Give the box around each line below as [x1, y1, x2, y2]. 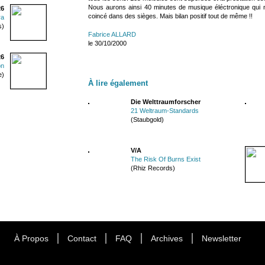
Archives [151, 234, 183, 243]
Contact [67, 234, 96, 243]
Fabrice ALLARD [88, 31, 136, 38]
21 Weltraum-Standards [131, 107, 199, 114]
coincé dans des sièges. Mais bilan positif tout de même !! [88, 12, 253, 20]
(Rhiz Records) [131, 164, 175, 172]
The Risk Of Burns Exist [131, 156, 201, 163]
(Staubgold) [131, 116, 164, 123]
